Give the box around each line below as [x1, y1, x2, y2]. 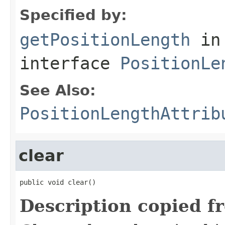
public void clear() [20, 178, 96, 186]
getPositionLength [20, 29, 190, 50]
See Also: [20, 81, 96, 99]
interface [20, 53, 120, 73]
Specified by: [20, 6, 127, 24]
